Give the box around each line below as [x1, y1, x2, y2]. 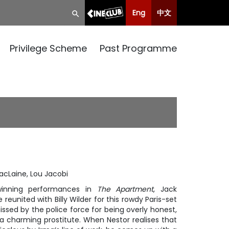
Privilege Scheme [10, 42, 87, 55]
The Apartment [97, 184, 154, 194]
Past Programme [100, 42, 177, 55]
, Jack [153, 184, 177, 194]
